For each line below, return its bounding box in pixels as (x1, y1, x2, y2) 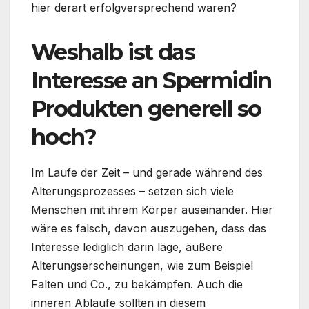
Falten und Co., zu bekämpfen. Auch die (31, 277, 243, 291)
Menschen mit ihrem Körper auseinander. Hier (31, 202, 273, 217)
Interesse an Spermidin (31, 66, 272, 94)
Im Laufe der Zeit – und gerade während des (31, 165, 263, 179)
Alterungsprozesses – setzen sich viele (31, 183, 234, 198)
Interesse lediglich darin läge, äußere (31, 239, 223, 254)
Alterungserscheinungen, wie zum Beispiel (31, 258, 253, 272)
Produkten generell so (31, 94, 261, 122)
